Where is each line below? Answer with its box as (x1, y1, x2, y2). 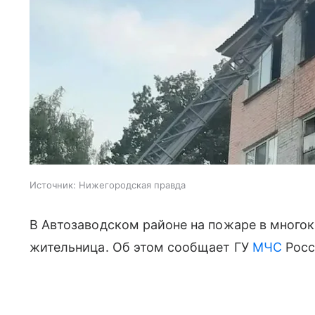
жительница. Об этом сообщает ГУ (30, 240, 252, 255)
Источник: (30, 179, 76, 191)
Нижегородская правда (79, 179, 186, 191)
